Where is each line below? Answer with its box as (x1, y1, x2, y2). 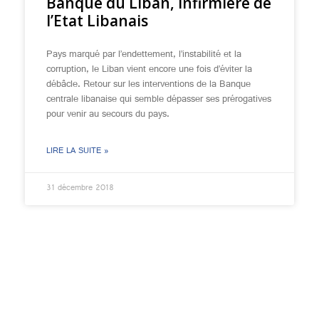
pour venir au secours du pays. (46, 105, 169, 125)
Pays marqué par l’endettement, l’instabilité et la (46, 45, 241, 65)
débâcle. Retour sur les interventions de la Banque (46, 75, 251, 95)
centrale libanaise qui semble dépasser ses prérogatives (46, 90, 271, 110)
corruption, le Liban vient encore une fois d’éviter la (46, 60, 252, 80)
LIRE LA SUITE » (46, 143, 109, 160)
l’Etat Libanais (46, 11, 148, 31)
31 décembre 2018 (46, 180, 114, 197)
